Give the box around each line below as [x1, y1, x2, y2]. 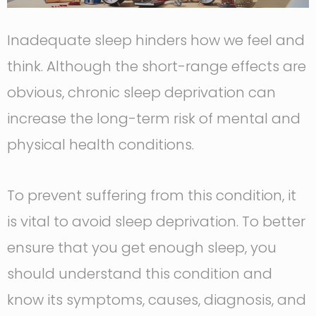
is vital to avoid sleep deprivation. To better [7, 211, 305, 231]
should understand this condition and [7, 263, 272, 284]
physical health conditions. [7, 134, 201, 154]
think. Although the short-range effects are [7, 56, 306, 76]
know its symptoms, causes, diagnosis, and [7, 289, 306, 310]
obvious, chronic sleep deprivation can [7, 82, 276, 102]
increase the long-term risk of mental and [7, 108, 300, 128]
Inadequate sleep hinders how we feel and [7, 30, 305, 50]
